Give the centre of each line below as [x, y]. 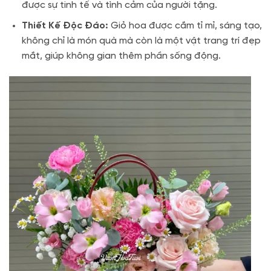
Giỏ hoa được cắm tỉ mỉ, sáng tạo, [185, 26]
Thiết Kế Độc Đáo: [65, 26]
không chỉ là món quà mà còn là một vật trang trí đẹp [141, 41]
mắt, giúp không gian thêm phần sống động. [121, 56]
